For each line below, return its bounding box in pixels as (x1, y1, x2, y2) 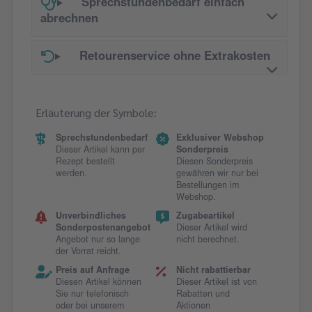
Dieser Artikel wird (175, 224, 247, 233)
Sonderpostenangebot (55, 224, 150, 233)
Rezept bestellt (55, 158, 115, 167)
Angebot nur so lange (55, 236, 140, 245)
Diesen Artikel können (55, 279, 141, 288)
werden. (55, 170, 87, 179)
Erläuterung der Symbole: (36, 105, 157, 120)
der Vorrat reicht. (55, 248, 121, 257)
